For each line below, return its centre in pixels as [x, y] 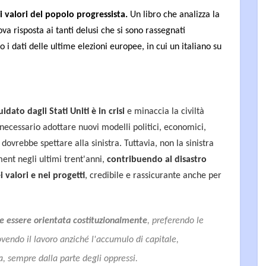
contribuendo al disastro [156, 159]
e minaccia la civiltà [166, 111]
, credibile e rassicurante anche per [153, 175]
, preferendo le [175, 221]
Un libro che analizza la [174, 15]
